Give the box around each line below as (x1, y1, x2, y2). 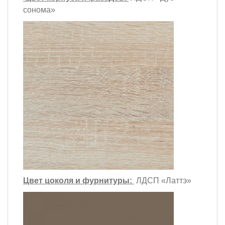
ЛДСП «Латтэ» (134, 176, 191, 185)
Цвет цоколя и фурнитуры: (23, 176, 134, 185)
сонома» (23, 6, 55, 15)
